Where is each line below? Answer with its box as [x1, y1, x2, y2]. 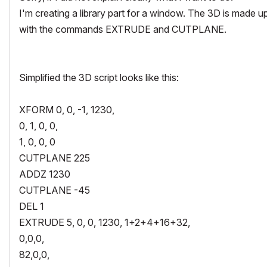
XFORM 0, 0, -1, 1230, [19, 103, 114, 116]
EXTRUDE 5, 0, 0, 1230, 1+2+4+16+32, [19, 216, 190, 228]
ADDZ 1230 [19, 167, 70, 180]
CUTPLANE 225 [19, 151, 90, 164]
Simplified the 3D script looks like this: [19, 71, 179, 83]
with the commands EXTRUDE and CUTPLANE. [19, 23, 226, 35]
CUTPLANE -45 [19, 184, 90, 196]
